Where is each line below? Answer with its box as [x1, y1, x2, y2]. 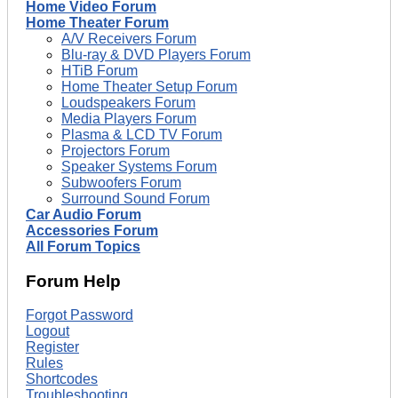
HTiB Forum [61, 62, 138, 78]
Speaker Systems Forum [61, 158, 217, 174]
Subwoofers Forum [61, 174, 181, 190]
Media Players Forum [61, 110, 196, 126]
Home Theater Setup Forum [61, 78, 237, 94]
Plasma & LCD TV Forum [61, 126, 222, 142]
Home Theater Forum [26, 14, 169, 30]
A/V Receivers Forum [61, 30, 196, 46]
